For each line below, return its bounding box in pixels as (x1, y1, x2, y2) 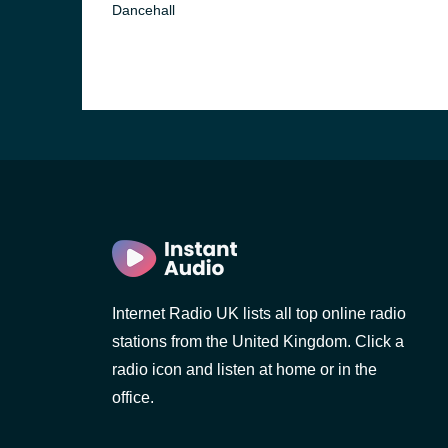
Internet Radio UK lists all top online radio (112, 305, 406, 322)
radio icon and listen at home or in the (112, 361, 377, 378)
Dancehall (112, 2, 175, 18)
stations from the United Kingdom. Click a (112, 333, 404, 350)
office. (112, 389, 154, 406)
